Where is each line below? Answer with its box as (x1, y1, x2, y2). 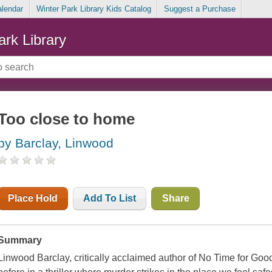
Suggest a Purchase (163, 4, 236, 14)
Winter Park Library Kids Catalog (36, 4, 151, 14)
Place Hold (8, 193, 58, 204)
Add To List (83, 193, 137, 204)
